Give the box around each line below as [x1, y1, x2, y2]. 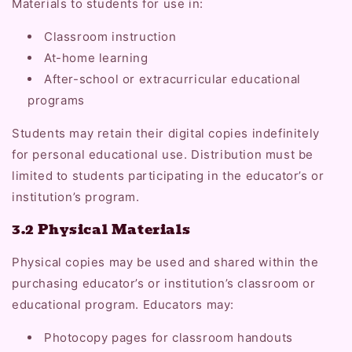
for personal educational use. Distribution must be [12, 146, 314, 162]
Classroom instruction [44, 28, 177, 44]
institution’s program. [12, 189, 140, 204]
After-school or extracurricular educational [44, 71, 301, 86]
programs [27, 92, 85, 108]
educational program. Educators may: [12, 296, 235, 312]
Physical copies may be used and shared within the [12, 254, 319, 269]
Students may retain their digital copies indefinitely [12, 125, 320, 141]
